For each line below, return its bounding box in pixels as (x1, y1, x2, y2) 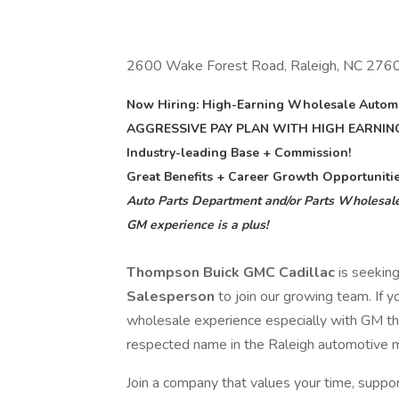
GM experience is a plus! (126, 216, 268, 233)
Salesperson (126, 287, 218, 306)
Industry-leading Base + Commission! (126, 144, 351, 161)
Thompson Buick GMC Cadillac (126, 263, 338, 282)
